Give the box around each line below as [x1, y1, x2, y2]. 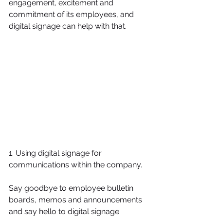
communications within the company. [9, 160, 142, 169]
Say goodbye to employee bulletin [9, 183, 135, 193]
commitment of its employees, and [9, 10, 136, 19]
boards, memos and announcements [9, 195, 144, 204]
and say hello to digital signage [9, 207, 121, 216]
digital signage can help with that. [9, 21, 127, 31]
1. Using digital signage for [9, 148, 104, 158]
